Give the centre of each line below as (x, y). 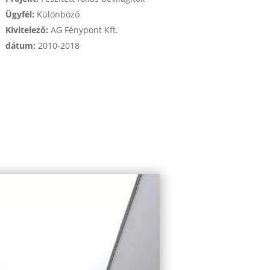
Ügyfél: (20, 14)
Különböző (57, 14)
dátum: (20, 46)
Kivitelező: (27, 30)
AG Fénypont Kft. (83, 30)
